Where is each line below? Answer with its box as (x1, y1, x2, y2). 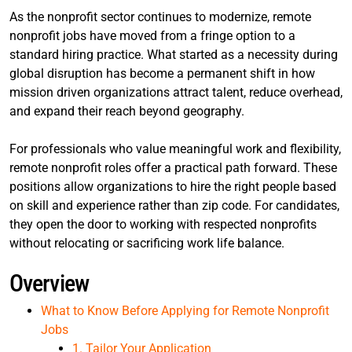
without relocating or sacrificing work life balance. (9, 236, 284, 251)
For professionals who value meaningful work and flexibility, (9, 141, 341, 156)
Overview (9, 269, 89, 297)
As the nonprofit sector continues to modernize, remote (9, 9, 311, 24)
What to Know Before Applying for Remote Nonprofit (41, 303, 329, 318)
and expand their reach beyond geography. (9, 104, 244, 119)
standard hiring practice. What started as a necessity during (9, 47, 338, 62)
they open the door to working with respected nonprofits (9, 217, 317, 232)
